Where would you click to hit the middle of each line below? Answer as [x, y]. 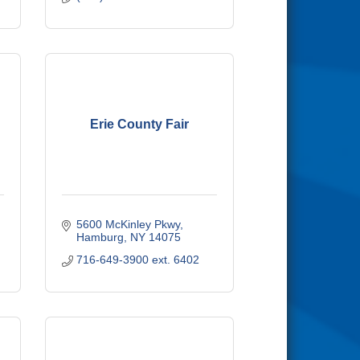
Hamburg [100, 237]
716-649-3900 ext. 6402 [137, 260]
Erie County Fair [139, 124]
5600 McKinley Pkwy [128, 224]
